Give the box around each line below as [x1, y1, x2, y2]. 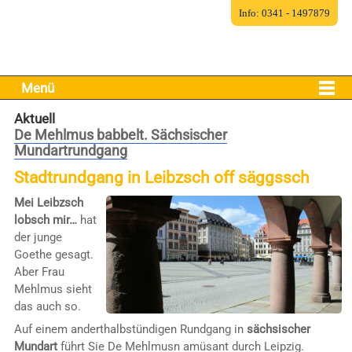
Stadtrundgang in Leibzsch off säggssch [13, 167, 310, 187]
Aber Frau [13, 264, 64, 279]
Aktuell [13, 110, 55, 126]
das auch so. [13, 299, 81, 313]
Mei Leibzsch [13, 195, 83, 210]
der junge [13, 229, 62, 244]
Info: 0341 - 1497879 [239, 7, 331, 19]
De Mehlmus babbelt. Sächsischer [13, 126, 227, 143]
